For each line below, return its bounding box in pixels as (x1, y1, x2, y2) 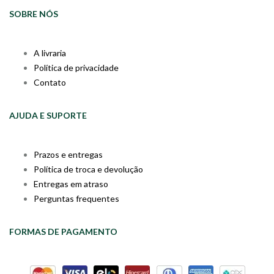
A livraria (34, 47, 66, 58)
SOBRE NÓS (9, 8, 58, 19)
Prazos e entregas (34, 149, 103, 160)
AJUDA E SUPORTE (9, 109, 87, 120)
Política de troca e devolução (34, 163, 143, 174)
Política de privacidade (34, 62, 119, 73)
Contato (34, 76, 66, 87)
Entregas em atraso (34, 178, 108, 189)
